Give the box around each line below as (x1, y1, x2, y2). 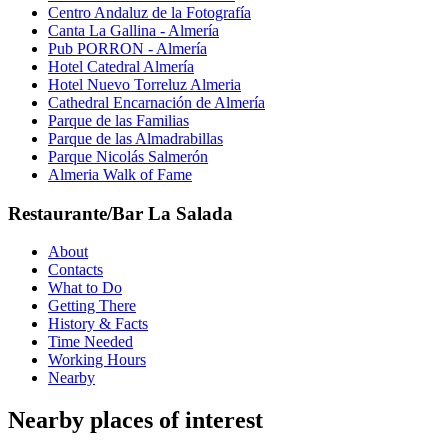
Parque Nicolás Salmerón (48, 147, 208, 165)
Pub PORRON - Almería (48, 39, 207, 57)
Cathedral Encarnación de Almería (48, 93, 265, 111)
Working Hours (48, 351, 146, 369)
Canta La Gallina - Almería (48, 21, 219, 39)
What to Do (48, 279, 122, 297)
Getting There (48, 297, 136, 315)
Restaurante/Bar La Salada (8, 202, 233, 224)
